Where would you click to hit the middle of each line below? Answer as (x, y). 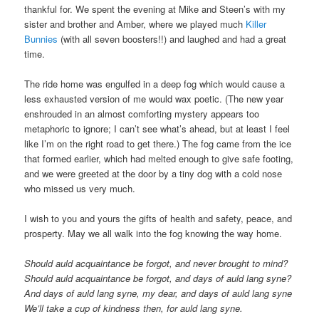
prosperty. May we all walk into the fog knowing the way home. (153, 233)
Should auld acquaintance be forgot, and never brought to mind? (156, 263)
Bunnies (41, 38)
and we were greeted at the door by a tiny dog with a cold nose (153, 173)
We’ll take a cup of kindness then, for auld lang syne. (134, 308)
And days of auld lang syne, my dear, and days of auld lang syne (158, 293)
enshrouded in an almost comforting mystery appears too (142, 113)
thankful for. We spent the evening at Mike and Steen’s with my (155, 9)
